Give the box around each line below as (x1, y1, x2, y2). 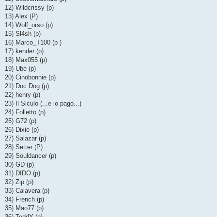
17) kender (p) (5, 47, 44, 55)
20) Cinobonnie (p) (5, 73, 56, 81)
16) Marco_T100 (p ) (5, 38, 62, 46)
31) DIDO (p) (5, 169, 40, 177)
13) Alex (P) (5, 12, 38, 20)
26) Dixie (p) (5, 125, 39, 133)
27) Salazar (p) (5, 134, 46, 142)
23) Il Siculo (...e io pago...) (5, 99, 81, 107)
